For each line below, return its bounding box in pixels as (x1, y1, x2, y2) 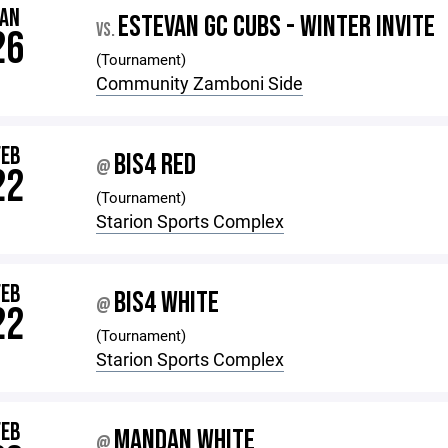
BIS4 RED (114, 147, 197, 183)
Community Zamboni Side (96, 71, 304, 95)
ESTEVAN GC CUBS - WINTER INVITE (118, 9, 436, 45)
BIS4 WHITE (114, 285, 220, 321)
